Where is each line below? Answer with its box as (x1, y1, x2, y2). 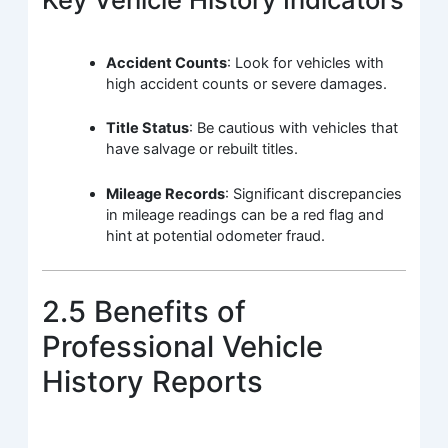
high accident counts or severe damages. (106, 75, 388, 94)
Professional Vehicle (42, 329, 324, 365)
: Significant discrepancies (225, 184, 403, 203)
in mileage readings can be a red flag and (106, 205, 385, 224)
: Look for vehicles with (227, 54, 385, 73)
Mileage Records (106, 184, 226, 203)
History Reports (42, 364, 264, 400)
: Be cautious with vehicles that (189, 119, 399, 138)
